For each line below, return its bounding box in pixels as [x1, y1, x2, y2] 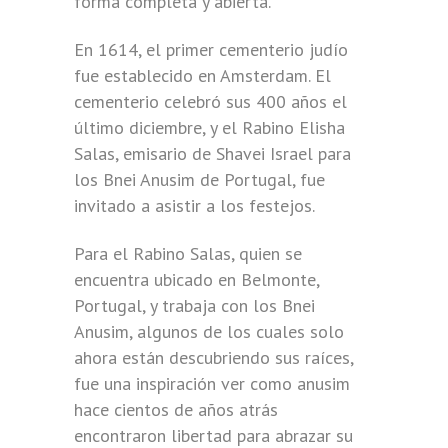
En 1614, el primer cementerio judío [74, 38, 348, 61]
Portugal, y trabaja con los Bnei [74, 294, 315, 317]
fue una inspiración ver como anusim [74, 372, 350, 395]
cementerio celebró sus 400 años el [74, 90, 347, 113]
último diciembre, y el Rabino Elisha [74, 116, 345, 139]
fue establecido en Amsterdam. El [74, 64, 331, 87]
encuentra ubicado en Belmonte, [74, 268, 319, 291]
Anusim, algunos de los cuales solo [74, 320, 344, 343]
